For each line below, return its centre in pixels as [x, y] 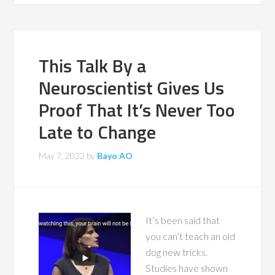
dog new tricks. [177, 252]
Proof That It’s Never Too [137, 110]
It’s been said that [183, 220]
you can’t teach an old [191, 236]
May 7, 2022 [62, 156]
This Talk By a [93, 66]
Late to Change [98, 132]
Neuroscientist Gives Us [132, 88]
